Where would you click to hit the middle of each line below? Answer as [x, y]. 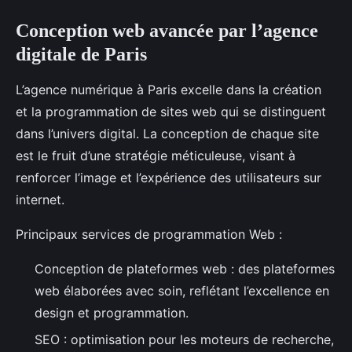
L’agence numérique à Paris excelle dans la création [169, 89]
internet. [40, 199]
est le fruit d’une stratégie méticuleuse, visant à [156, 155]
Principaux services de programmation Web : [149, 234]
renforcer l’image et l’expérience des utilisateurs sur [169, 177]
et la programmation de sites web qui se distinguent [171, 111]
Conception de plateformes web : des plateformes [185, 268]
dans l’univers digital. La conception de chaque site [167, 133]
